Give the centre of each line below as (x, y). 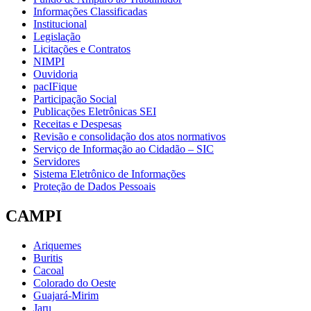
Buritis (48, 258)
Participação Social (75, 99)
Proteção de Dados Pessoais (94, 186)
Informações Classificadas (90, 11)
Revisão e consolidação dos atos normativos (129, 136)
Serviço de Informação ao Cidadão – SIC (124, 149)
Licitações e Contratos (82, 49)
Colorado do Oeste (75, 283)
